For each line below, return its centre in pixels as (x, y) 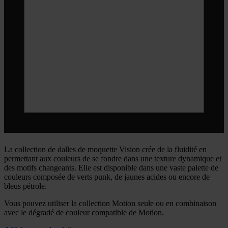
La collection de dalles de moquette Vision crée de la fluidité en (105, 149)
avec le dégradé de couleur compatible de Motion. (84, 212)
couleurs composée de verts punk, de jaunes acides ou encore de (107, 177)
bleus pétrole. (25, 186)
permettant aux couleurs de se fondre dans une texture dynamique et (113, 158)
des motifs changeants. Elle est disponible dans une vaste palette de (111, 167)
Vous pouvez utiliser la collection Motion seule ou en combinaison (110, 203)
